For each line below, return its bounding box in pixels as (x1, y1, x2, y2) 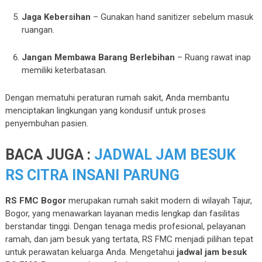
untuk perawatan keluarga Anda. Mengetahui (5, 246, 177, 257)
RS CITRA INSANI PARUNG (5, 166, 180, 184)
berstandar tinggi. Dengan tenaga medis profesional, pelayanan (5, 220, 246, 232)
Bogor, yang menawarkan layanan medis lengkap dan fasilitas (5, 208, 240, 219)
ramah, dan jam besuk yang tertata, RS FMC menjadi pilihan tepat (5, 233, 253, 244)
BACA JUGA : (5, 146, 94, 163)
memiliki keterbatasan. (22, 64, 108, 75)
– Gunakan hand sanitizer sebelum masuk (91, 11, 254, 22)
